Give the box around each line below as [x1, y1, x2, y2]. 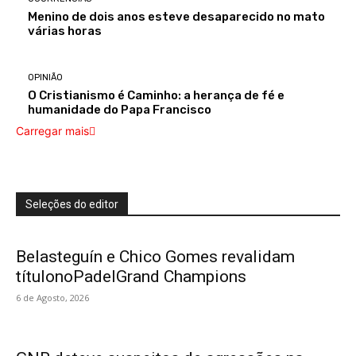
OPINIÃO [28, 72, 63, 83]
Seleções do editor [25, 198, 118, 211]
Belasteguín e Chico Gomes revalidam [16, 247, 295, 267]
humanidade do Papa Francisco [28, 103, 211, 118]
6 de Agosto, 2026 [16, 292, 89, 304]
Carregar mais [16, 124, 89, 138]
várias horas [28, 24, 102, 39]
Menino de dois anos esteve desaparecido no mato [28, 10, 325, 25]
